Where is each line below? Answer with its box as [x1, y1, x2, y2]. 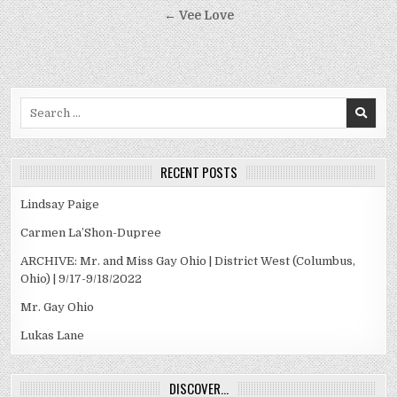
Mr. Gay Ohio [20, 300, 95, 315]
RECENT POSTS [160, 162, 237, 183]
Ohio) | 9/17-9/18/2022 [20, 272, 143, 286]
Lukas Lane [20, 329, 85, 343]
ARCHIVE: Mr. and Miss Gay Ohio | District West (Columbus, [20, 254, 356, 269]
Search [19, 98, 60, 113]
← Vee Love [163, 9, 234, 23]
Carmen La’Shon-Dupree [20, 226, 162, 240]
